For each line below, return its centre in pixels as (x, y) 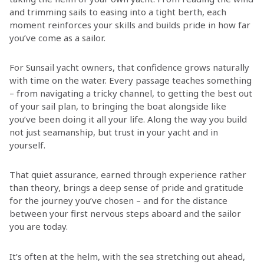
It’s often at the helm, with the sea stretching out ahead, (127, 256)
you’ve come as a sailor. (57, 38)
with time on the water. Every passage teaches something (130, 80)
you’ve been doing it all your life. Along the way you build (128, 119)
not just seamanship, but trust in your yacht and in (113, 132)
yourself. (27, 145)
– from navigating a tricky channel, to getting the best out (131, 93)
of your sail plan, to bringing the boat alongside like (118, 106)
